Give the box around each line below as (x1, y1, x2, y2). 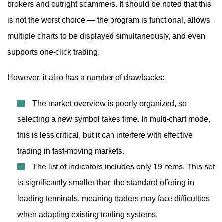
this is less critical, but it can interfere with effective (17, 131, 193, 139)
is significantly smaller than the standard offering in (17, 178, 194, 187)
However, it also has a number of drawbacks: (7, 73, 164, 82)
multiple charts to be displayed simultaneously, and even (7, 32, 205, 40)
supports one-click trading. (7, 48, 100, 56)
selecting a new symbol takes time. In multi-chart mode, (17, 115, 210, 123)
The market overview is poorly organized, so (32, 99, 187, 108)
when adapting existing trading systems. (17, 210, 158, 219)
